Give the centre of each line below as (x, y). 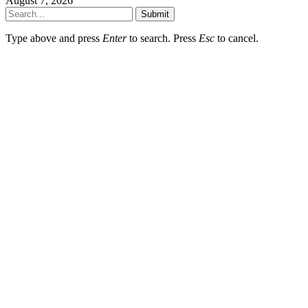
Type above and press (54, 38)
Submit (155, 14)
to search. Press (163, 38)
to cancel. (236, 38)
